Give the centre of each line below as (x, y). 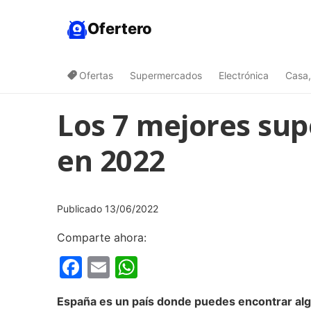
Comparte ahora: (102, 237)
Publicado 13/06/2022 (108, 209)
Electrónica (244, 75)
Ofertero (120, 28)
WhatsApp (193, 267)
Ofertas (96, 75)
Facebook (134, 267)
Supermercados (166, 75)
